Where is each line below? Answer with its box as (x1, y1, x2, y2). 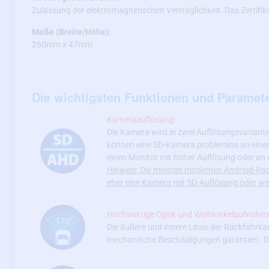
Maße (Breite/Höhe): (32, 26, 111, 37)
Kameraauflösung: (106, 114, 176, 124)
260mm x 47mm (32, 39, 92, 49)
